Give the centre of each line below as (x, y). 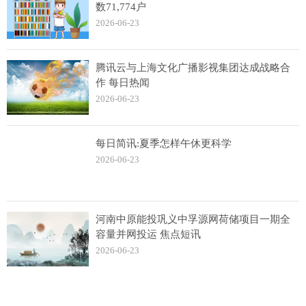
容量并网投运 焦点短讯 (148, 235)
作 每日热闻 (123, 83)
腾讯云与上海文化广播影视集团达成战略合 (193, 68)
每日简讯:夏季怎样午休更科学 (164, 144)
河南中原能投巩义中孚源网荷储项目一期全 (193, 220)
